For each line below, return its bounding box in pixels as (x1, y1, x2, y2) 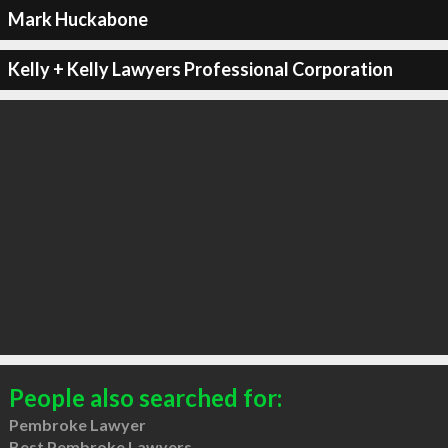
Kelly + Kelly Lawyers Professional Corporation (7, 58, 393, 80)
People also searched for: (8, 382, 282, 412)
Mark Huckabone (7, 8, 148, 30)
